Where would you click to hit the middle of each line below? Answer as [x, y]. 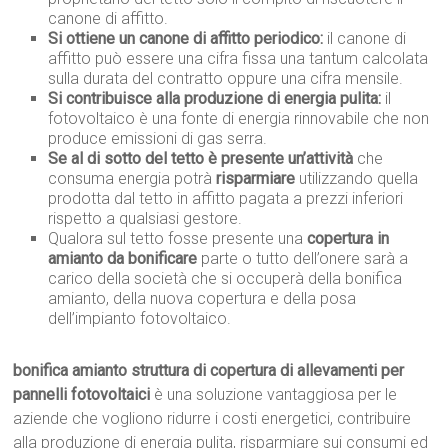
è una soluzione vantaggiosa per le [274, 395]
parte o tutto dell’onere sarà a [303, 259]
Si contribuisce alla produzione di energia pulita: [215, 99]
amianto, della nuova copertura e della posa [202, 299]
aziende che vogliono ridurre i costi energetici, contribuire [212, 419]
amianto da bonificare [123, 259]
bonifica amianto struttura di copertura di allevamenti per [209, 371]
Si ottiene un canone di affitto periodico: [186, 39]
